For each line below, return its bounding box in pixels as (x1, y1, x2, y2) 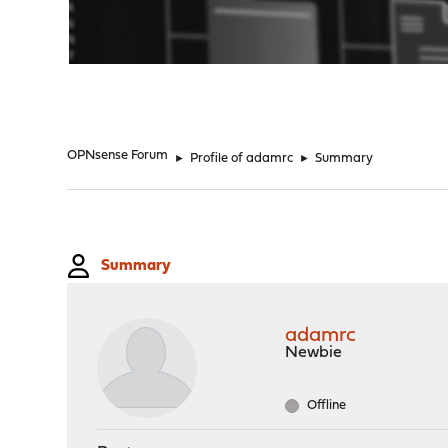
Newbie (285, 345, 343, 361)
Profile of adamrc (190, 152, 294, 165)
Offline (304, 399, 347, 412)
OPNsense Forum (67, 149, 169, 162)
